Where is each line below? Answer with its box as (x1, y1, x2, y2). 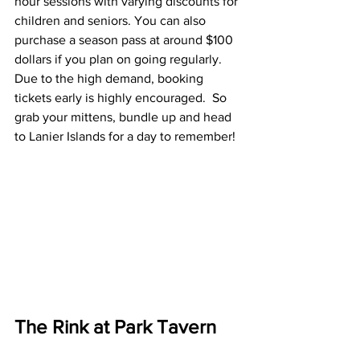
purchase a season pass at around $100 (14, 32, 236, 47)
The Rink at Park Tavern (14, 316, 216, 338)
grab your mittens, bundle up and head (14, 109, 235, 124)
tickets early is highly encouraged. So (14, 90, 230, 104)
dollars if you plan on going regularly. (14, 51, 225, 66)
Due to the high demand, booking (14, 71, 207, 85)
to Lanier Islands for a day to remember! (14, 129, 235, 143)
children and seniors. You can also (14, 13, 209, 27)
